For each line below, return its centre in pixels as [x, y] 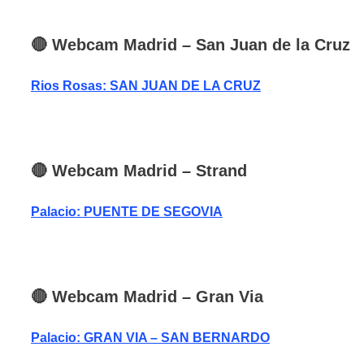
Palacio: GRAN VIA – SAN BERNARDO [150, 337]
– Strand [212, 170]
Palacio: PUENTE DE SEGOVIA [127, 211]
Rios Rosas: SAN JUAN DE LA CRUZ [146, 86]
